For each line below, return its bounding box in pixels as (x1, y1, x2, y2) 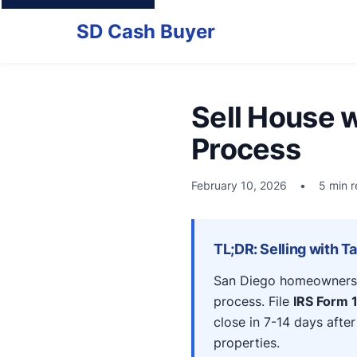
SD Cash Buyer (76, 19, 215, 43)
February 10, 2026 (191, 178, 287, 192)
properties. (214, 335, 280, 351)
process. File (214, 293, 293, 309)
